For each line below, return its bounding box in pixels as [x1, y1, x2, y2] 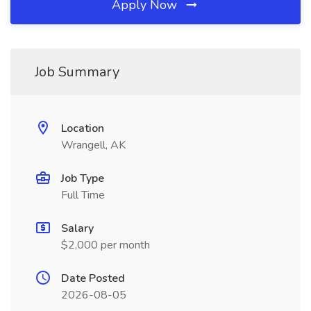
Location [61, 121, 104, 136]
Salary [61, 221, 94, 236]
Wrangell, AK [61, 137, 126, 153]
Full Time [61, 187, 105, 203]
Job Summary [35, 62, 119, 81]
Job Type [61, 171, 104, 186]
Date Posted [61, 271, 125, 286]
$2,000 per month [61, 237, 150, 253]
